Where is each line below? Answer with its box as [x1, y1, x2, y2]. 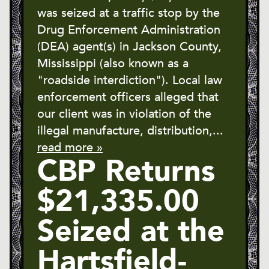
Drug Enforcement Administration [37, 22, 220, 38]
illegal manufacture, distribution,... [37, 122, 223, 139]
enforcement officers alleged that [37, 89, 219, 106]
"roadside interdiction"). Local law [37, 72, 222, 89]
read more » [37, 139, 103, 156]
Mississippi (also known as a [37, 55, 189, 72]
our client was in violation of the [37, 106, 211, 122]
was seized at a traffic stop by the [37, 5, 220, 22]
